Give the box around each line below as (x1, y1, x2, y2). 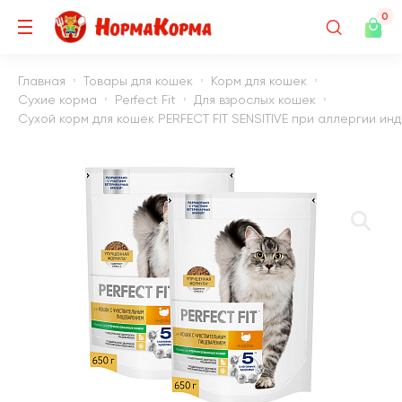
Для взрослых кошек (194, 92, 316, 107)
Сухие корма (18, 92, 97, 107)
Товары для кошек (83, 73, 193, 88)
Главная (18, 73, 66, 88)
